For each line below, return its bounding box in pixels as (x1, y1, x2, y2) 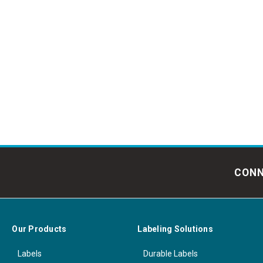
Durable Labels (143, 248, 198, 258)
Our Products (12, 224, 67, 234)
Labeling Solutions (137, 224, 213, 234)
